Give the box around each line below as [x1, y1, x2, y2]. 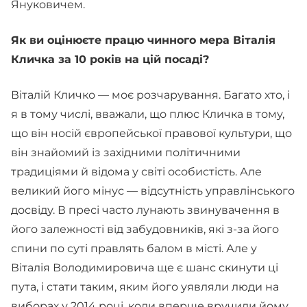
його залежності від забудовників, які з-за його [11, 223, 279, 236]
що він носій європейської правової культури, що [11, 127, 292, 140]
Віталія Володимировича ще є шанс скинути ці [11, 261, 278, 274]
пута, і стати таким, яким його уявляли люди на [11, 280, 279, 293]
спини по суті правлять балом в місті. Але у [11, 242, 257, 255]
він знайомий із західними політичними [11, 146, 241, 159]
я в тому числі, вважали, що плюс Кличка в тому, [11, 108, 284, 121]
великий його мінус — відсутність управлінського [11, 184, 295, 197]
